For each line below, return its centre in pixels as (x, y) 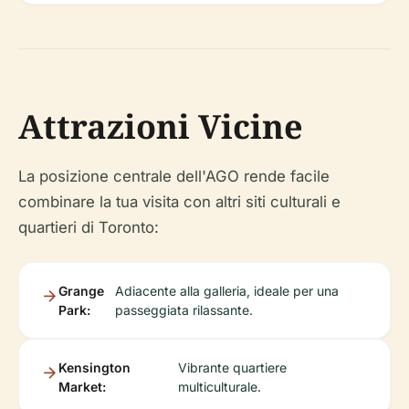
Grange (81, 290)
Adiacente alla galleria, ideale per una (226, 290)
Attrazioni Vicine (161, 126)
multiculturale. (220, 386)
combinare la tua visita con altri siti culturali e (179, 201)
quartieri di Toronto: (89, 227)
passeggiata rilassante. (184, 309)
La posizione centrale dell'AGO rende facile (174, 176)
